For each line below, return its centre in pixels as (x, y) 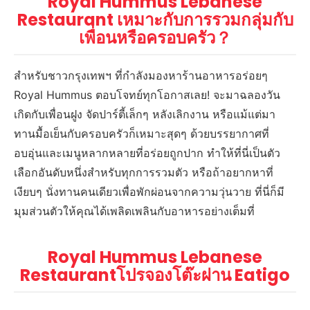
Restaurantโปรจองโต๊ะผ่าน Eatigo (155, 275)
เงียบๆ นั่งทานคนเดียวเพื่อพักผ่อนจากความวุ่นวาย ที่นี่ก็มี (149, 192)
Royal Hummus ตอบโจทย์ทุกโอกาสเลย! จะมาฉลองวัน (147, 95)
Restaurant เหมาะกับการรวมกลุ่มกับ (155, 20)
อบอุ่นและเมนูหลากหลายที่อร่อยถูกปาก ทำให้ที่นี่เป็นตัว (147, 153)
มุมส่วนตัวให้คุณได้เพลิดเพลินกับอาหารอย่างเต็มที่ (135, 211)
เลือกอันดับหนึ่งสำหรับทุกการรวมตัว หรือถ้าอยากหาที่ (144, 173)
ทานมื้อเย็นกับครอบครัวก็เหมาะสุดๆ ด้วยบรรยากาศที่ (142, 134)
